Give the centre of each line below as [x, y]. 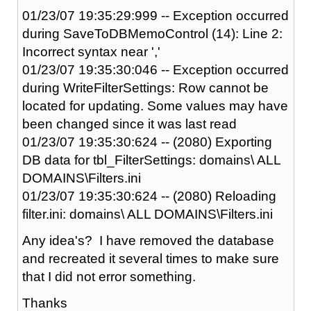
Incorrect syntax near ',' [91, 51]
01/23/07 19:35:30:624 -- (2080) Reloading [149, 196]
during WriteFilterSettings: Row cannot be [145, 87]
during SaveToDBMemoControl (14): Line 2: [152, 33]
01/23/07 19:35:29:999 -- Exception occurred [155, 15]
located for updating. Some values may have [155, 106]
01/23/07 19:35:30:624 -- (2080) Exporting [147, 142]
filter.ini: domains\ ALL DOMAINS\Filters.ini [147, 214]
